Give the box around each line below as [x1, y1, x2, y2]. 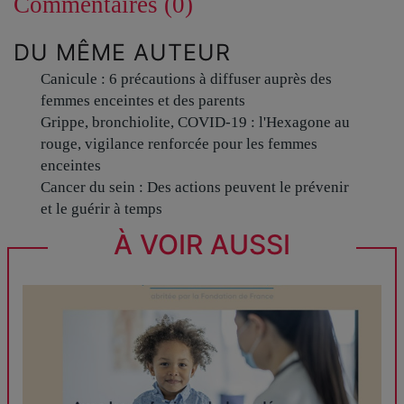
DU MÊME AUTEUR [14, 38, 231, 66]
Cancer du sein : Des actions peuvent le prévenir [41, 178, 349, 196]
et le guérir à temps [41, 199, 162, 217]
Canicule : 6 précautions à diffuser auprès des [41, 69, 332, 87]
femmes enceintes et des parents [41, 91, 245, 109]
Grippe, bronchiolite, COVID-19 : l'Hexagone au [41, 113, 350, 131]
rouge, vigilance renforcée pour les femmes [41, 134, 317, 152]
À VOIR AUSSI [113, 227, 290, 261]
